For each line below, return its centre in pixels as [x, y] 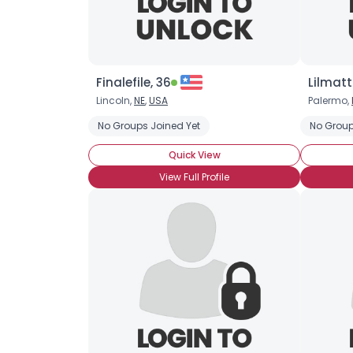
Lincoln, [115, 100]
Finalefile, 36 [134, 82]
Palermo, [330, 100]
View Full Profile [194, 177]
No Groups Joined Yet [149, 126]
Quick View [194, 155]
